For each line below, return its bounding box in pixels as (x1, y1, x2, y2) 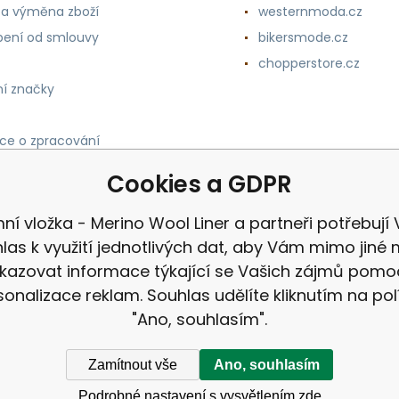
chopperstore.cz (257, 54, 360, 72)
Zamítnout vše (88, 356, 177, 372)
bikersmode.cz (257, 28, 348, 46)
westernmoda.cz (257, 3, 362, 20)
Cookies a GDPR (107, 168, 292, 200)
